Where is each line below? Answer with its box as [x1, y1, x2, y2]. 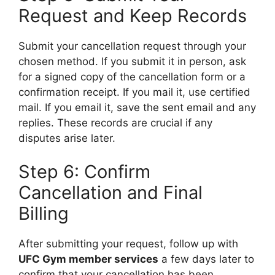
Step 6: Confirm [18, 161, 150, 182]
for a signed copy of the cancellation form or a [18, 70, 246, 83]
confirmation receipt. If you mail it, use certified [18, 85, 250, 98]
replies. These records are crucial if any [18, 116, 212, 129]
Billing [18, 203, 69, 224]
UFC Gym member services [18, 253, 158, 265]
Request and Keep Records [18, 4, 247, 26]
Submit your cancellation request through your [18, 39, 246, 52]
